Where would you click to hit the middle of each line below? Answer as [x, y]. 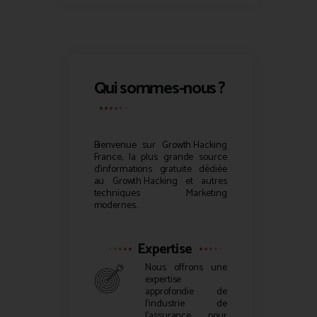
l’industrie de [186, 304]
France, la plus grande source [160, 157]
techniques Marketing [160, 193]
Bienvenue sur [128, 145]
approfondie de [186, 292]
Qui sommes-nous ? [159, 89]
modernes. [115, 205]
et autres [202, 181]
